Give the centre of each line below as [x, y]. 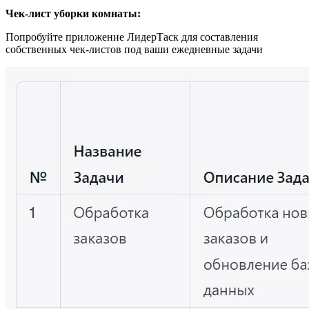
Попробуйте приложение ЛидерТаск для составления [132, 37]
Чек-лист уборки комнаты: [73, 13]
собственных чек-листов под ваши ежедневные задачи [134, 49]
